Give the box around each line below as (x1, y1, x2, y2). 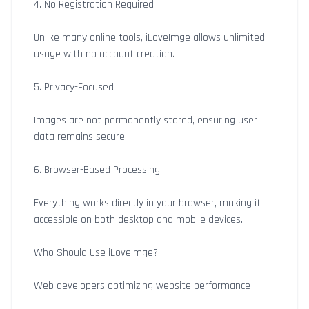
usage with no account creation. (34, 47, 175, 61)
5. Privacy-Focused (34, 80, 114, 94)
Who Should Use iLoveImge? (34, 246, 158, 260)
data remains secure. (34, 130, 127, 144)
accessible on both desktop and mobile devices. (34, 212, 243, 227)
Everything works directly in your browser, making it (34, 196, 261, 210)
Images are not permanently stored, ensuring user (34, 113, 257, 128)
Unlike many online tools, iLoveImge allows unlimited (34, 30, 265, 45)
